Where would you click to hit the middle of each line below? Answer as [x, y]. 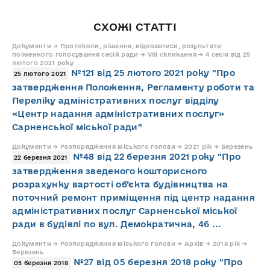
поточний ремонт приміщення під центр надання [134, 197]
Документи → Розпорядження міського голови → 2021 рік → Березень [133, 146]
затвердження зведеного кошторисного [110, 171]
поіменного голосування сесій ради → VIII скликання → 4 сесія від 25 [131, 54]
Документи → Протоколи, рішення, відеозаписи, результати [117, 46]
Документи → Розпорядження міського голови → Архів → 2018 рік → [130, 243]
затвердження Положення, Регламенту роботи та [133, 87]
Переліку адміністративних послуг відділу [116, 100]
